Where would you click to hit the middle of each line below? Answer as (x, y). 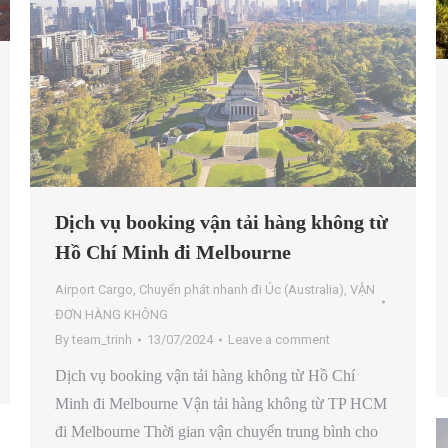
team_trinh (102, 340)
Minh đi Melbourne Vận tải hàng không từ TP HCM (221, 404)
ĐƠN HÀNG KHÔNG (111, 315)
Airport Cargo (94, 290)
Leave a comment (279, 340)
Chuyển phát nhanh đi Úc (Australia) (241, 290)
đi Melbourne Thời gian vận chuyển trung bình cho (216, 432)
